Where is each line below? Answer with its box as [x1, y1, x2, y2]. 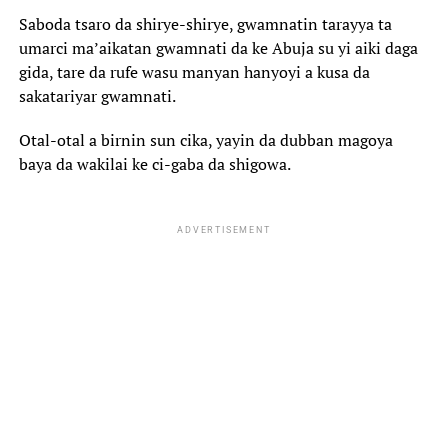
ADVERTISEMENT [177, 225, 271, 235]
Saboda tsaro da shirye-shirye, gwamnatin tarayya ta [18, 13, 392, 35]
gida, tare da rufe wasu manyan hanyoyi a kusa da [18, 61, 370, 83]
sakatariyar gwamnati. [18, 85, 176, 107]
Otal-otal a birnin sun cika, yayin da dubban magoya [18, 129, 393, 151]
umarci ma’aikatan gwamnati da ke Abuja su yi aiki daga [18, 37, 418, 59]
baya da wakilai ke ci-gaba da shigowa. [18, 153, 291, 175]
